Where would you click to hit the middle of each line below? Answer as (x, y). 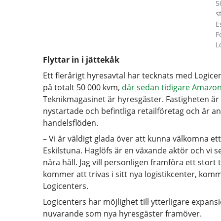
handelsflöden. (71, 123)
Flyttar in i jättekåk (81, 60)
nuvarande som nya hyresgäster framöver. (122, 214)
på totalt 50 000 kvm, (82, 87)
